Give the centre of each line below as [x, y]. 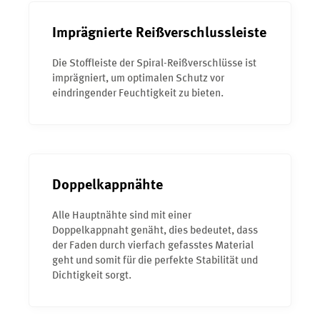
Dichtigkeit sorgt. [92, 276]
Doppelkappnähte [107, 186]
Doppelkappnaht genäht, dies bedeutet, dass [155, 231]
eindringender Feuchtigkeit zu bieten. [138, 94]
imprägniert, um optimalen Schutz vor [138, 79]
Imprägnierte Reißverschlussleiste [159, 34]
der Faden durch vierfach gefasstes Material [153, 246]
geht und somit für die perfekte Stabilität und [155, 261]
